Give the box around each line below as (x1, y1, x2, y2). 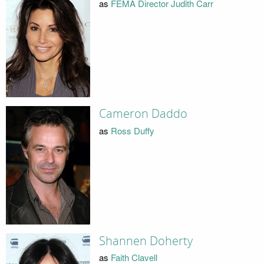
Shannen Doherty (98, 233, 193, 248)
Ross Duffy (110, 124, 154, 137)
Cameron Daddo (98, 107, 187, 121)
